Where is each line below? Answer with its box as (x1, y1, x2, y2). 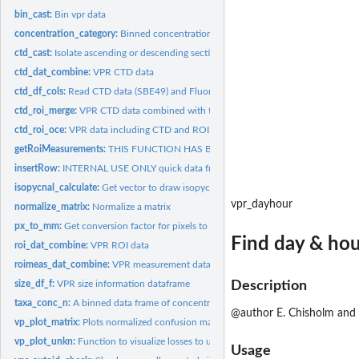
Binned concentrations (120, 28, 217, 38)
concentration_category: (14, 28, 121, 38)
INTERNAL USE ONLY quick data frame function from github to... (63, 163, 339, 173)
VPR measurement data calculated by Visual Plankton (112, 259, 338, 269)
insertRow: (14, 163, 63, 173)
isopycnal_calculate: (14, 182, 103, 192)
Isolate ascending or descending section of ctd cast (54, 47, 268, 58)
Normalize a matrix (92, 201, 171, 212)
